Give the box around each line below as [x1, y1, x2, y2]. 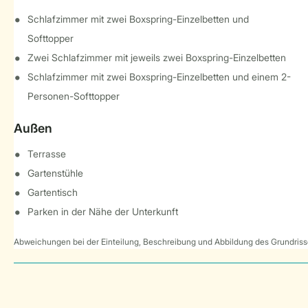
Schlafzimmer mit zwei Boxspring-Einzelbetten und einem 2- [27, 71, 291, 82]
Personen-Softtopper [27, 90, 120, 102]
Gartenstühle [27, 167, 83, 179]
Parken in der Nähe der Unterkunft [27, 206, 178, 217]
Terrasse [27, 148, 66, 159]
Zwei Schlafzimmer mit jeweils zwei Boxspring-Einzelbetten [27, 52, 286, 63]
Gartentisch [27, 186, 78, 198]
